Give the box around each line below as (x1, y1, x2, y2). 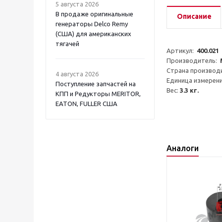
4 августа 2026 (55, 70, 99, 77)
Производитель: (166, 57, 220, 64)
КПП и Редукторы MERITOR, (55, 90, 141, 97)
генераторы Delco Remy (55, 20, 128, 27)
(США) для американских (55, 30, 131, 37)
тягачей (55, 40, 79, 47)
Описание (177, 12, 212, 20)
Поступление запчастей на (55, 80, 136, 87)
